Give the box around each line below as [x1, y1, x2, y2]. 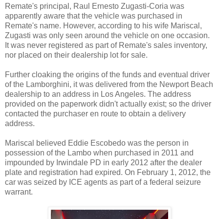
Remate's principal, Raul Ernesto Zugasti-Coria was [5, 1, 184, 10]
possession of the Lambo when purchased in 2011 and [5, 148, 194, 157]
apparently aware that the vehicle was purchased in [5, 11, 182, 20]
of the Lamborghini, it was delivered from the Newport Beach [5, 80, 213, 88]
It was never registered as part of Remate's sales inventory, [5, 41, 207, 49]
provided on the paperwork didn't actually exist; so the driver [5, 99, 211, 108]
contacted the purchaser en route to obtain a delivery [5, 109, 186, 118]
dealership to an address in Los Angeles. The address [5, 89, 191, 98]
